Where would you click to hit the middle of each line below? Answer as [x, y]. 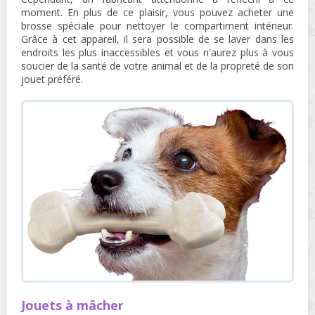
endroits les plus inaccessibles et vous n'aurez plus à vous [157, 52]
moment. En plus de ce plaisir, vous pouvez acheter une [157, 12]
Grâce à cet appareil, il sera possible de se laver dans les [157, 39]
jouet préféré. [52, 79]
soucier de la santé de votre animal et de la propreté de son [157, 65]
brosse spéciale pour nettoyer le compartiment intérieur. [157, 25]
